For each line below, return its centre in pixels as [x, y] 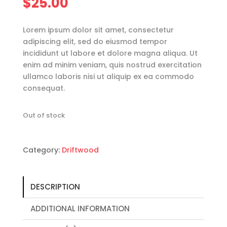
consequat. [44, 88]
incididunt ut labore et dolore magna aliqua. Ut [110, 53]
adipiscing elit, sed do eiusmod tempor [95, 42]
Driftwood [80, 150]
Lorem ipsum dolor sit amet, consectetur [98, 30]
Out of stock [44, 116]
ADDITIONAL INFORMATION [80, 209]
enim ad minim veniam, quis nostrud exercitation [112, 65]
